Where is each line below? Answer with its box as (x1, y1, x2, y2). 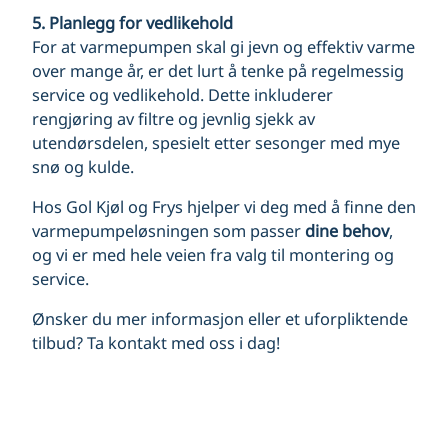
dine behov (305, 220, 389, 243)
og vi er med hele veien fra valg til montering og (32, 244, 394, 267)
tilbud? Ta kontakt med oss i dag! (32, 332, 280, 355)
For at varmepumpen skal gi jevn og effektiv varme (32, 35, 415, 58)
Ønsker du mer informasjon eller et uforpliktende (32, 308, 408, 331)
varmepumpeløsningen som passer (32, 220, 305, 243)
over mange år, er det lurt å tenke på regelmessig (32, 59, 404, 82)
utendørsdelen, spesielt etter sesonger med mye (32, 131, 400, 154)
